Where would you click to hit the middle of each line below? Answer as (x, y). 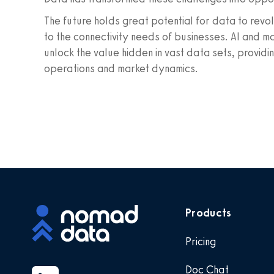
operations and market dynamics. (121, 68)
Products (209, 213)
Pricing (201, 242)
